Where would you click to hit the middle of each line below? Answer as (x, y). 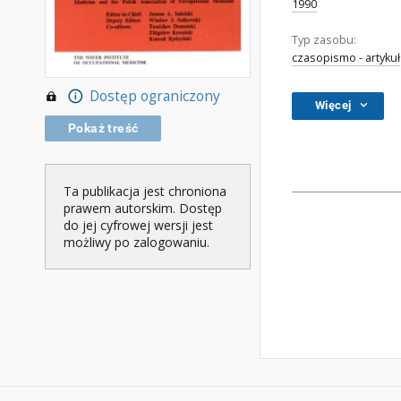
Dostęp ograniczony (154, 97)
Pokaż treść (103, 128)
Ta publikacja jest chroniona (145, 192)
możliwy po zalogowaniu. (137, 243)
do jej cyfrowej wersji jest (138, 226)
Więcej (333, 105)
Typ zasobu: (324, 40)
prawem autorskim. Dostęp (143, 209)
